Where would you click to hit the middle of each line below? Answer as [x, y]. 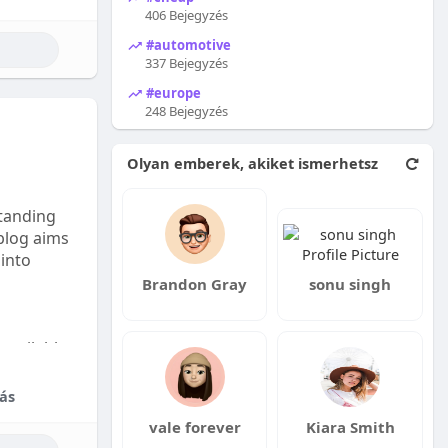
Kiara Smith [350, 427]
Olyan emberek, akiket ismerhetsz [252, 163]
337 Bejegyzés [186, 63]
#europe [171, 92]
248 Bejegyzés [186, 111]
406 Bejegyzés [186, 15]
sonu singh [350, 284]
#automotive [186, 44]
